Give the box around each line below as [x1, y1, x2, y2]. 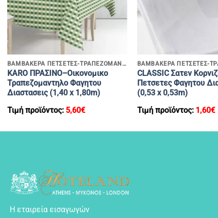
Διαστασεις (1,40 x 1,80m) [7, 88, 100, 98]
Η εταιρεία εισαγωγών [10, 205, 90, 215]
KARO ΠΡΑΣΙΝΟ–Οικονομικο [7, 69, 108, 78]
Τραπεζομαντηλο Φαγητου [7, 78, 101, 88]
